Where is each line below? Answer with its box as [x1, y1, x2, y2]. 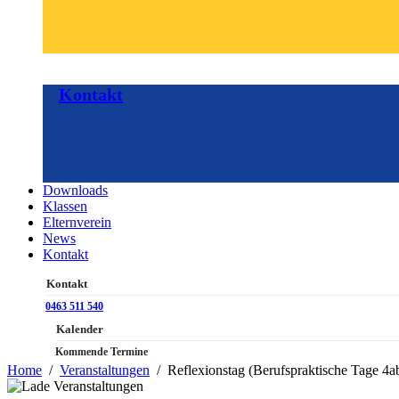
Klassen [43, 199, 87, 215]
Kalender [56, 322, 103, 337]
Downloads [43, 183, 108, 199]
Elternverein [43, 215, 111, 231]
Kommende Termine [55, 346, 148, 359]
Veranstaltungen [60, 362, 150, 379]
